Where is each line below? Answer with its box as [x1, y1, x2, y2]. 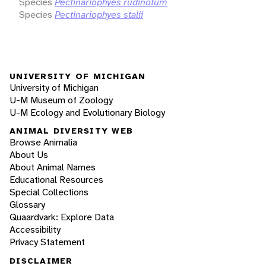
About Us [9, 148, 48, 161]
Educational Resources [9, 173, 103, 186]
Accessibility [9, 223, 61, 236]
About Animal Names [9, 161, 96, 174]
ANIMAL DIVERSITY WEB [9, 125, 133, 137]
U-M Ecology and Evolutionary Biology [9, 106, 165, 119]
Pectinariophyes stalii [55, 8, 143, 21]
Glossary [9, 198, 45, 211]
